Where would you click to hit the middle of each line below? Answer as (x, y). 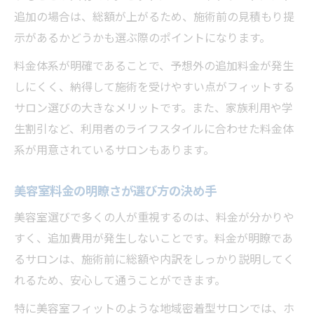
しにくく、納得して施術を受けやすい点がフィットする (154, 87)
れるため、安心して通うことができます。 (120, 281)
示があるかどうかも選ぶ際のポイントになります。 (142, 38)
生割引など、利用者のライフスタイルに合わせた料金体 (154, 129)
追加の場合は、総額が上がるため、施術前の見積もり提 (154, 17)
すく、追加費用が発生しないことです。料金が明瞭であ (153, 239)
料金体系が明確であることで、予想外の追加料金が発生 (154, 66)
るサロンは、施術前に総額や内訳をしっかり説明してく (154, 260)
